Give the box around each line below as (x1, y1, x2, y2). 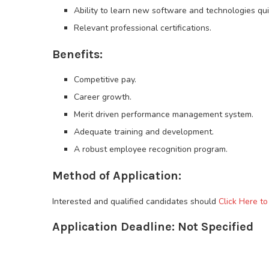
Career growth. (74, 91, 131, 103)
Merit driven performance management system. (74, 109, 253, 121)
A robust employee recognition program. (74, 144, 228, 156)
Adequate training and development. (74, 126, 214, 138)
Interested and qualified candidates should (52, 196, 219, 208)
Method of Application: (52, 169, 181, 183)
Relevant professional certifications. (74, 22, 211, 34)
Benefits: (52, 47, 103, 62)
